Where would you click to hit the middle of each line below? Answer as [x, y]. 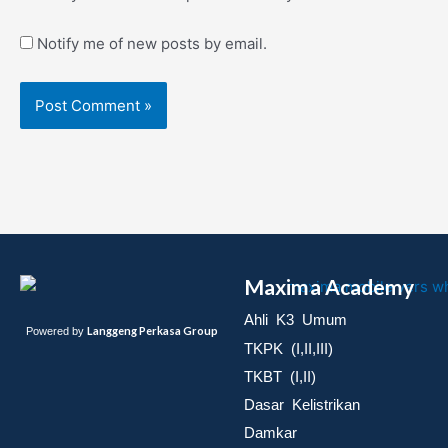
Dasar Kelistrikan [302, 405]
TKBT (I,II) [280, 376]
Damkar [270, 433]
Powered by [56, 331]
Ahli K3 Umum [295, 320]
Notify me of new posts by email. [152, 44]
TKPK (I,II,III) [288, 348]
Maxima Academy [329, 287]
